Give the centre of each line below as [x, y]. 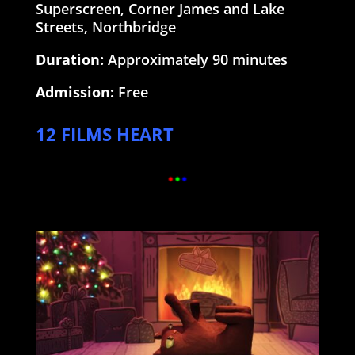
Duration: [69, 59]
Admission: [74, 92]
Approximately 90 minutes [195, 59]
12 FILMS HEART [104, 134]
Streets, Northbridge [105, 27]
